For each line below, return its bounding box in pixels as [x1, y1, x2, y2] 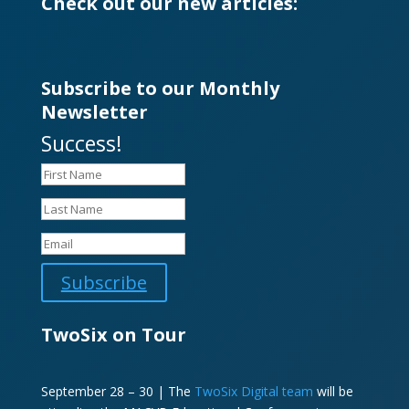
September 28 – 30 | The [40, 383, 194, 401]
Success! [40, 129, 122, 159]
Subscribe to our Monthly [40, 76, 279, 101]
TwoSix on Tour [40, 322, 186, 348]
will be [312, 383, 353, 401]
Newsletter [40, 100, 148, 125]
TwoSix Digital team [194, 383, 313, 401]
